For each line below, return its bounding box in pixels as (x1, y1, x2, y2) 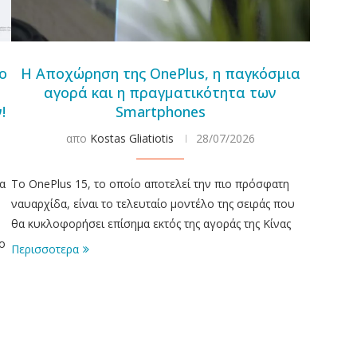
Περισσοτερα (10, 241, 79, 257)
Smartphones (115, 101, 206, 121)
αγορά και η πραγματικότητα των (44, 82, 277, 102)
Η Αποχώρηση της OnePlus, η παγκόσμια (20, 63, 300, 83)
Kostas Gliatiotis (89, 130, 174, 146)
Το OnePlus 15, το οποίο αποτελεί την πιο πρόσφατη (10, 175, 289, 191)
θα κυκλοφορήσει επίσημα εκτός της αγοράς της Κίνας (10, 215, 291, 231)
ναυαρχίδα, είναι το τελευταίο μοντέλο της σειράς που (10, 195, 295, 211)
